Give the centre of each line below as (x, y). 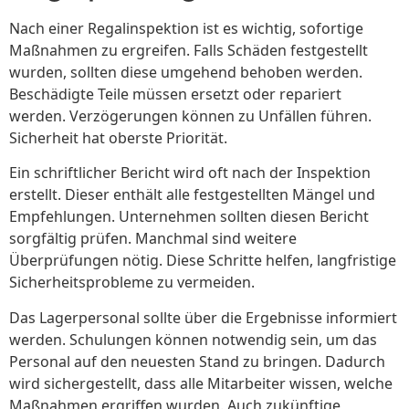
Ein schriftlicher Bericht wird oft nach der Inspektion (190, 173)
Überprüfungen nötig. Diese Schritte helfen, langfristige (203, 261)
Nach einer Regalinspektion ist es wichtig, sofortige (186, 28)
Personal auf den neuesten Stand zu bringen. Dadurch (197, 361)
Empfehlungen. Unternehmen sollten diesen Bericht (189, 217)
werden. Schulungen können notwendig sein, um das (193, 339)
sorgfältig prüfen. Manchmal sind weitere (153, 239)
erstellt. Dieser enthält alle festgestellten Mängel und (192, 195)
